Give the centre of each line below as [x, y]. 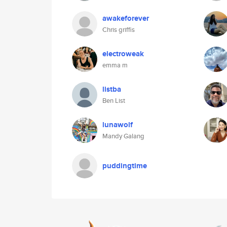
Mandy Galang [123, 136]
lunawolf [118, 125]
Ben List [114, 101]
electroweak [123, 54]
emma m [115, 65]
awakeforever [126, 18]
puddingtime [125, 166]
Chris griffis [119, 30]
